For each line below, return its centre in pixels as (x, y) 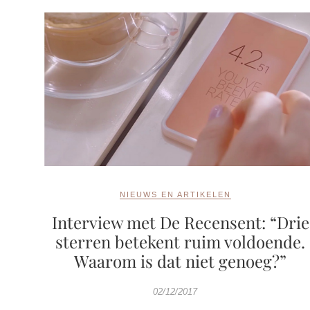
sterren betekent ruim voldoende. (181, 241)
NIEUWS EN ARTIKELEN (175, 194)
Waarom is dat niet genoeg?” (181, 261)
